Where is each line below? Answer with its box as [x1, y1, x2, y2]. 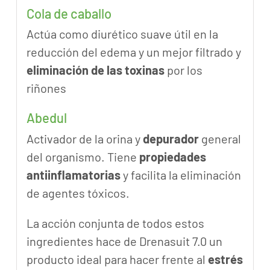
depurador [142, 131, 199, 146]
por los [164, 63, 202, 78]
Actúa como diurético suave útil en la [26, 27, 218, 42]
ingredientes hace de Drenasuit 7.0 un [26, 233, 222, 248]
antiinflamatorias [26, 167, 121, 182]
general [198, 131, 241, 146]
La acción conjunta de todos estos [26, 215, 204, 230]
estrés [207, 251, 243, 266]
